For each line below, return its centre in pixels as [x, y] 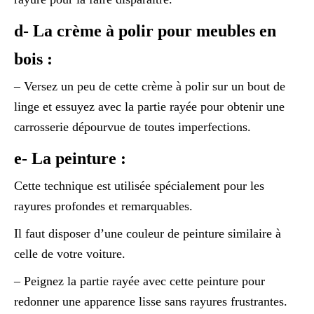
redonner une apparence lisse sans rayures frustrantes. [151, 301]
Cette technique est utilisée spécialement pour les [139, 185]
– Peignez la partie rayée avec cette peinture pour [139, 281]
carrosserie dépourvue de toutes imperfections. [132, 127]
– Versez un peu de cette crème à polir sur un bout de [150, 86]
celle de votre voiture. [70, 253]
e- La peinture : [70, 158]
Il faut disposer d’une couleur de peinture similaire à [148, 233]
